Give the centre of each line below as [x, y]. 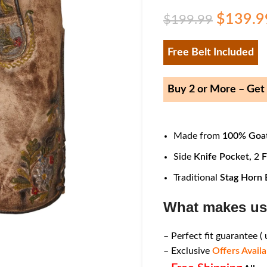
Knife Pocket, [223, 157]
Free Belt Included [211, 53]
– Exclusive [188, 251]
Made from [197, 136]
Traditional [197, 178]
